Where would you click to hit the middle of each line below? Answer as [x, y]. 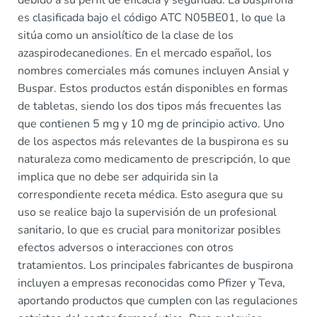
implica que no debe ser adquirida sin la [118, 177]
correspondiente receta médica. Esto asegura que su [150, 195]
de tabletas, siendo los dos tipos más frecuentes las [150, 106]
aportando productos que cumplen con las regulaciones [158, 301]
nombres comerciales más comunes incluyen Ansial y [153, 71]
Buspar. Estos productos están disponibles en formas [153, 88]
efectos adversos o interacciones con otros [126, 248]
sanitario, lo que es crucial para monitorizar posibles [149, 230]
